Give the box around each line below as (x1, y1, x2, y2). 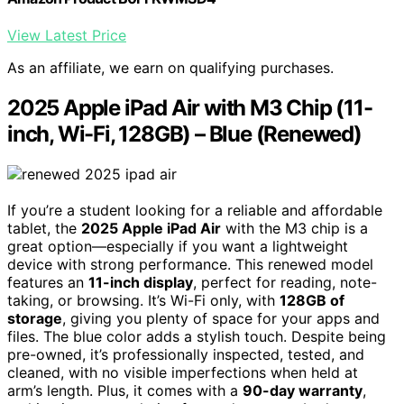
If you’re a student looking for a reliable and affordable (7, 201, 382, 220)
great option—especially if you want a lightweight (7, 237, 348, 256)
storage (7, 309, 62, 328)
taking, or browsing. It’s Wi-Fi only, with (7, 291, 280, 310)
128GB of (280, 291, 344, 310)
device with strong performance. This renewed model (7, 255, 373, 274)
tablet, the (7, 219, 81, 238)
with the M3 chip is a (221, 219, 368, 238)
